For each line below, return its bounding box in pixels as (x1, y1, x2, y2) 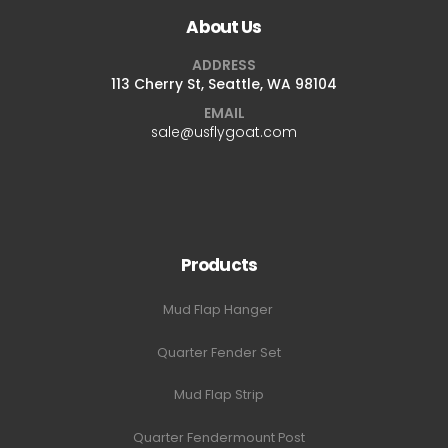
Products (180, 253, 258, 278)
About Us (186, 15, 262, 40)
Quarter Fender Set (157, 343, 281, 361)
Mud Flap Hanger (162, 301, 276, 319)
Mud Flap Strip (174, 386, 264, 404)
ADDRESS (192, 54, 256, 75)
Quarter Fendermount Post (133, 428, 305, 446)
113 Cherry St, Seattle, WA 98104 (111, 73, 337, 94)
